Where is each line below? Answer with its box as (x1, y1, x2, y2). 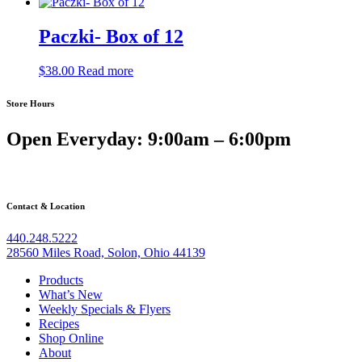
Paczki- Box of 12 (39, 26, 183, 48)
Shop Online (39, 331, 103, 346)
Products (39, 273, 83, 288)
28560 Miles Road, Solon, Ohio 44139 (6, 246, 205, 260)
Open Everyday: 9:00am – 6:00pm (6, 128, 291, 150)
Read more (78, 64, 133, 78)
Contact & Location (6, 201, 85, 212)
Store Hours (6, 99, 54, 109)
